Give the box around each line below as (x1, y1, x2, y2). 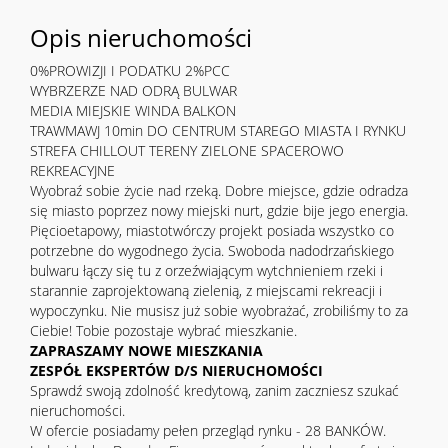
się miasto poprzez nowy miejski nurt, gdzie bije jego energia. (30, 201, 408, 221)
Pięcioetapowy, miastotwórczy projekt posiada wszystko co (30, 221, 394, 241)
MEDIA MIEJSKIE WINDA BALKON (30, 101, 240, 121)
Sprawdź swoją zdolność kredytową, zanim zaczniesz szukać (30, 381, 399, 401)
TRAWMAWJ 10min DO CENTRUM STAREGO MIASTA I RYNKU (30, 121, 406, 141)
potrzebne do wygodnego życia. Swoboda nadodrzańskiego (30, 241, 394, 261)
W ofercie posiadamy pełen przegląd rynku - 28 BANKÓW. (30, 421, 386, 441)
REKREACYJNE (30, 161, 115, 181)
